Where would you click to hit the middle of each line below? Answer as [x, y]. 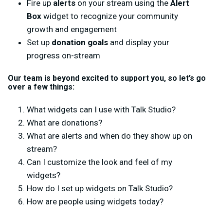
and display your [139, 42]
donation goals [80, 42]
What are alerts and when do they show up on [109, 136]
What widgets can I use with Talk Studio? [101, 109]
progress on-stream [64, 55]
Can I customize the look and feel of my [100, 162]
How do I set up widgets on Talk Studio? [100, 188]
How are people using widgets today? [95, 201]
